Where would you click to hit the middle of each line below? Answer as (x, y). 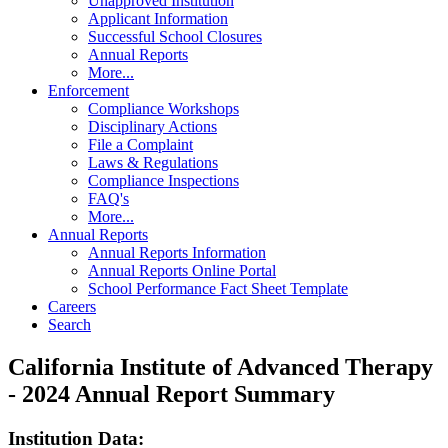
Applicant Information (158, 19)
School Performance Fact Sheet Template (218, 289)
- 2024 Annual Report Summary (171, 394)
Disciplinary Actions (152, 127)
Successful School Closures (175, 37)
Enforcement (88, 91)
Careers (72, 307)
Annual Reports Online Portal (182, 271)
